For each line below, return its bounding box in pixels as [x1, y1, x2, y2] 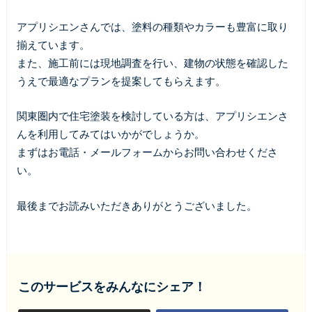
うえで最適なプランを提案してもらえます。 [16, 74, 226, 87]
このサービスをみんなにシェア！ [17, 280, 206, 295]
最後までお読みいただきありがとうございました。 [16, 198, 257, 212]
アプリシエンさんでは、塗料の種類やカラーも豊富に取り [16, 19, 288, 33]
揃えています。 [16, 38, 90, 51]
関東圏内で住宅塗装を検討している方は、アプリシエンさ [16, 109, 288, 123]
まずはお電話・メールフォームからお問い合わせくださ [16, 146, 278, 159]
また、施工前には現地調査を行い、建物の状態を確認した [16, 56, 288, 69]
